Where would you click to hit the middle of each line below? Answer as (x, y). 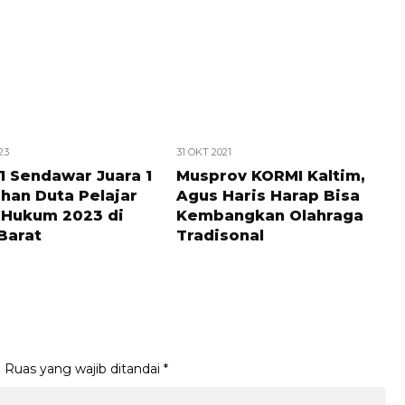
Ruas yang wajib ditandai (84, 369)
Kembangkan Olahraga (269, 216)
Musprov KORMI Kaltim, (270, 176)
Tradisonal (220, 235)
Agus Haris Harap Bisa (268, 196)
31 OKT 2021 (203, 152)
